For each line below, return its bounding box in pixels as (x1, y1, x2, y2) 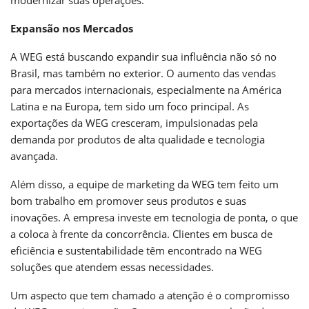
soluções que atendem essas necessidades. (10, 259, 214, 274)
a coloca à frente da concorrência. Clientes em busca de (10, 226, 272, 241)
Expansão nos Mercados (10, 21, 133, 35)
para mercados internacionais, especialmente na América (10, 82, 281, 97)
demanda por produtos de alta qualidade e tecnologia (10, 132, 265, 146)
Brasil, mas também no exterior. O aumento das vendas (10, 66, 276, 80)
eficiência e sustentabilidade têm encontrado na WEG (10, 243, 262, 257)
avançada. (10, 148, 58, 163)
